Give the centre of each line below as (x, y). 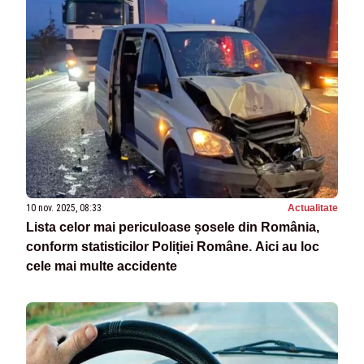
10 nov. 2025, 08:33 (64, 208)
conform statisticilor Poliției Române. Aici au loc (173, 247)
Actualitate (313, 208)
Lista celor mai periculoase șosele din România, (173, 227)
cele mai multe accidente (102, 266)
